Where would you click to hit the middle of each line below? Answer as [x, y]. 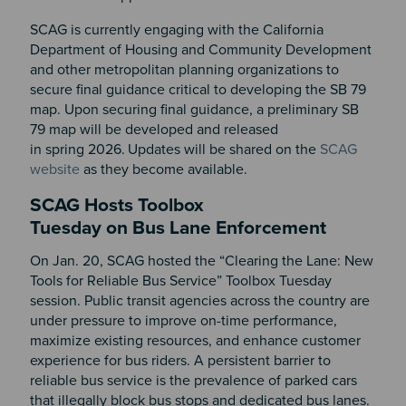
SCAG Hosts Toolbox [116, 205]
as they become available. [165, 169]
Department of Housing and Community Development [200, 49]
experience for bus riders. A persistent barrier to [180, 361]
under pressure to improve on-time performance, [183, 321]
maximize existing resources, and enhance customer [195, 341]
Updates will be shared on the [222, 149]
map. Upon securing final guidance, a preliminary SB [194, 109]
